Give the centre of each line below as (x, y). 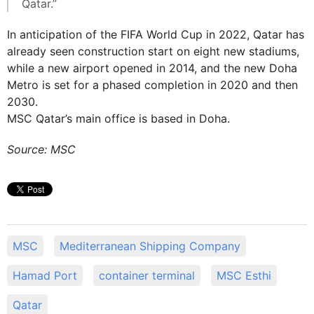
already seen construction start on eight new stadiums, (153, 51)
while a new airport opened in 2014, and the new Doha (152, 68)
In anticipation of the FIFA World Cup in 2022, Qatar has (156, 34)
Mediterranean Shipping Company (150, 246)
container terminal (147, 275)
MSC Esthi (244, 275)
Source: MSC (41, 149)
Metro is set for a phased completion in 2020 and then (152, 85)
